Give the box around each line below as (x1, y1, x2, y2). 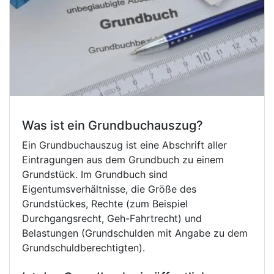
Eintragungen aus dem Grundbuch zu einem (22, 154, 224, 166)
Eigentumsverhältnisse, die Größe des (22, 183, 196, 196)
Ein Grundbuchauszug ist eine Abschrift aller (22, 139, 227, 152)
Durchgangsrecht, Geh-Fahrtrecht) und (22, 212, 202, 225)
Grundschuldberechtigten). (22, 242, 145, 254)
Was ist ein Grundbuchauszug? (22, 118, 203, 133)
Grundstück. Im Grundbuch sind (22, 168, 168, 181)
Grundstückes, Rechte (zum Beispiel (22, 198, 188, 210)
